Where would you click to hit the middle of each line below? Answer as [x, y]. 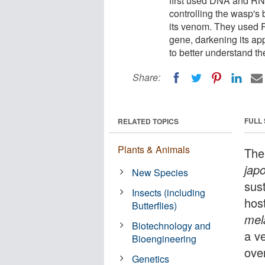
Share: [146, 77]
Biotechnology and [172, 225]
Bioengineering [164, 238]
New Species [160, 172]
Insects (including [169, 192]
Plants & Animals [154, 149]
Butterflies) [155, 205]
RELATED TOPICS [148, 121]
